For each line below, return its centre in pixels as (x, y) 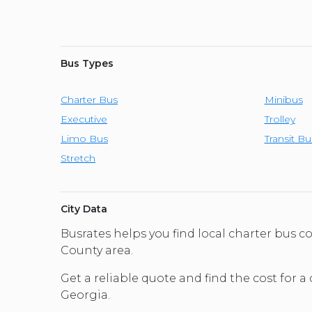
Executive (84, 119)
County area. (97, 251)
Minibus (283, 100)
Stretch (78, 158)
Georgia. (85, 295)
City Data (84, 209)
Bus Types (87, 64)
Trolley (280, 119)
